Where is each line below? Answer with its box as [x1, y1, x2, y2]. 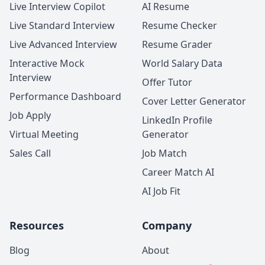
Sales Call [9, 147, 51, 160]
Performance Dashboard [9, 90, 121, 104]
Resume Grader [142, 38, 212, 51]
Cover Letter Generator [142, 95, 246, 108]
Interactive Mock [9, 57, 85, 70]
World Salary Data [142, 57, 222, 70]
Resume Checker [142, 19, 217, 33]
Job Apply [9, 109, 51, 122]
